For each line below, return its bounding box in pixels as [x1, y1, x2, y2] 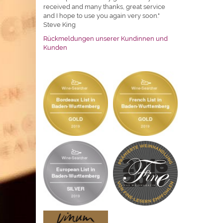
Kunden [43, 44, 67, 51]
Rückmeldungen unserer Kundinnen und [43, 35, 168, 42]
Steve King [43, 21, 76, 28]
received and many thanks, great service [43, 3, 165, 10]
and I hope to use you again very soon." [43, 12, 160, 19]
